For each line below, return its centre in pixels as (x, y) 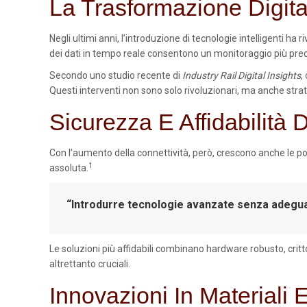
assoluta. (69, 168)
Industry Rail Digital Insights (242, 75)
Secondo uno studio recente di (116, 75)
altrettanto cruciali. (90, 264)
